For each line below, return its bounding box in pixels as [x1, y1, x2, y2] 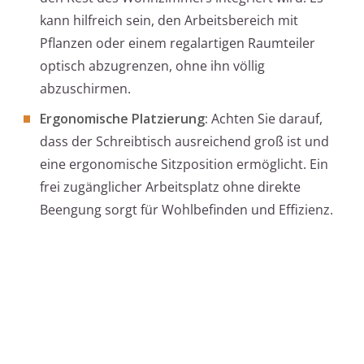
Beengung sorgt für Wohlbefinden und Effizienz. [40, 201, 333, 219]
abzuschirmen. [40, 80, 131, 98]
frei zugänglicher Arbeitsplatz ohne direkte [40, 178, 301, 197]
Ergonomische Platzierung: [40, 110, 208, 128]
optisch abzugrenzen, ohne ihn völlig [40, 57, 265, 76]
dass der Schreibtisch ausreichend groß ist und [40, 132, 329, 151]
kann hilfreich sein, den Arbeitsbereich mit [40, 11, 298, 30]
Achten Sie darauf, [208, 110, 323, 128]
